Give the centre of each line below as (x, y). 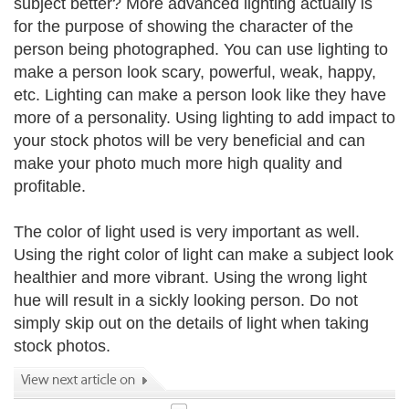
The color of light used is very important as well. (187, 232)
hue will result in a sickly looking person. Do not (186, 300)
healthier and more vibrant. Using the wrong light (190, 278)
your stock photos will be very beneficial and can (189, 141)
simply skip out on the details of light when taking (191, 323)
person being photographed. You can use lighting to (201, 49)
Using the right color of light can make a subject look (204, 255)
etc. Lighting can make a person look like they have (200, 95)
